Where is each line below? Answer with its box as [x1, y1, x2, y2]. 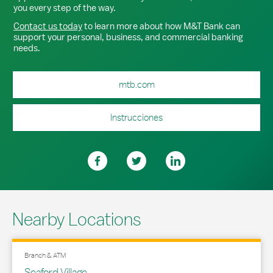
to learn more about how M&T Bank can [82, 20, 240, 32]
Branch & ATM [24, 250, 66, 260]
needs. [13, 42, 40, 54]
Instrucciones [110, 112, 163, 123]
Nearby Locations [12, 208, 141, 230]
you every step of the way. [13, 2, 116, 13]
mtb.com [118, 79, 155, 90]
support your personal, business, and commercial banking [13, 31, 243, 43]
